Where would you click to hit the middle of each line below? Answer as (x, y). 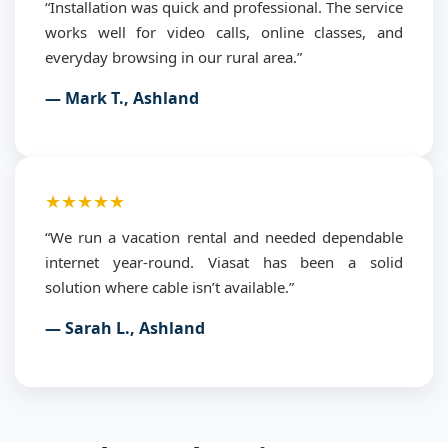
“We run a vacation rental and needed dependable (224, 236)
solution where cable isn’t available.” (169, 286)
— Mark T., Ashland (122, 97)
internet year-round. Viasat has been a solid (224, 261)
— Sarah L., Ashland (125, 327)
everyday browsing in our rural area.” (173, 56)
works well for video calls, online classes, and (224, 31)
